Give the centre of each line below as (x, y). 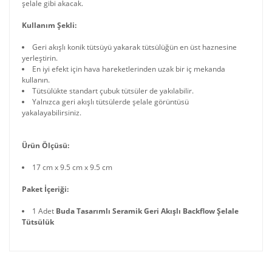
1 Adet (43, 211)
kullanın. (36, 80)
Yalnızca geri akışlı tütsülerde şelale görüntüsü (110, 102)
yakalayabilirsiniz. (53, 113)
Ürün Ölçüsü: (46, 145)
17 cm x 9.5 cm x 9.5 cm (72, 167)
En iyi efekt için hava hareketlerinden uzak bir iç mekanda (129, 69)
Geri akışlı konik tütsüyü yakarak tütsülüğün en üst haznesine (134, 47)
